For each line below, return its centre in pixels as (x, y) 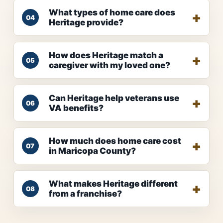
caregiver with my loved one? (109, 65)
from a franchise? (85, 194)
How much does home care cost (115, 141)
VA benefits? (76, 108)
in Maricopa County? (92, 151)
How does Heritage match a (106, 56)
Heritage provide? (86, 23)
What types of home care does (112, 13)
